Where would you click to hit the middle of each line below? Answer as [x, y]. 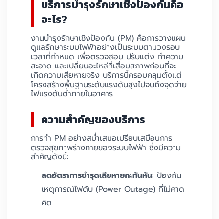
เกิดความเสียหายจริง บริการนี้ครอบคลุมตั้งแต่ [106, 76]
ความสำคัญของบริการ [93, 120]
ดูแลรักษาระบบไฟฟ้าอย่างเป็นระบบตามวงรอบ [105, 48]
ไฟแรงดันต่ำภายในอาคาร [72, 94]
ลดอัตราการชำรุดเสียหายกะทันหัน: [98, 176]
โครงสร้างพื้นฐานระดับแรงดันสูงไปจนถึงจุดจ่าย [109, 85]
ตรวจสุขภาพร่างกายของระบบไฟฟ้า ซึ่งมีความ [106, 148]
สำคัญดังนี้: [50, 157]
